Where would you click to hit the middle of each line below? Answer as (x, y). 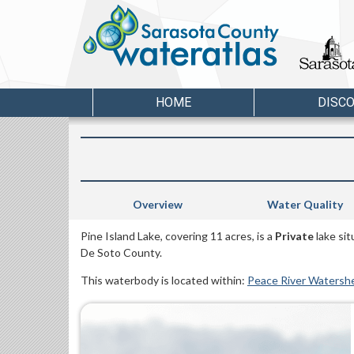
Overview (157, 205)
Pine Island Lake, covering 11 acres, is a (178, 236)
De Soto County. (121, 253)
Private (294, 236)
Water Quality (305, 205)
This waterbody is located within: (164, 281)
